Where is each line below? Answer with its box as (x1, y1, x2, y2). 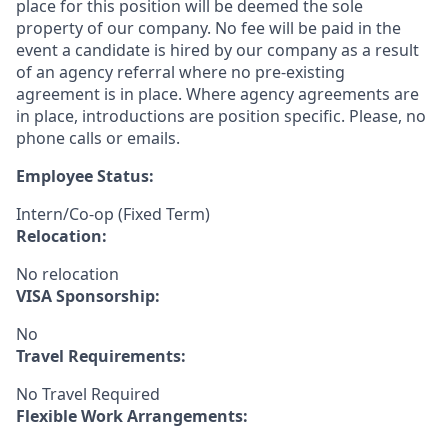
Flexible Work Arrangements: (16, 405, 248, 427)
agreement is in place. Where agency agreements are (16, 83, 419, 105)
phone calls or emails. (16, 127, 180, 149)
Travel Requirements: (16, 345, 186, 367)
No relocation (16, 263, 119, 285)
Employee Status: (16, 165, 154, 187)
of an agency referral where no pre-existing (16, 61, 345, 83)
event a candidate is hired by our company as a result (16, 39, 419, 61)
